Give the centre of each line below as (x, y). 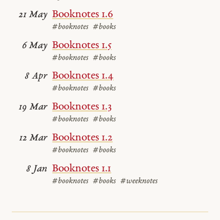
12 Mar (33, 138)
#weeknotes (139, 181)
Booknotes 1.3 (82, 107)
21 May (33, 15)
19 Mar (33, 107)
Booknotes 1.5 (82, 45)
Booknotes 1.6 (83, 14)
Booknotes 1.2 (82, 137)
